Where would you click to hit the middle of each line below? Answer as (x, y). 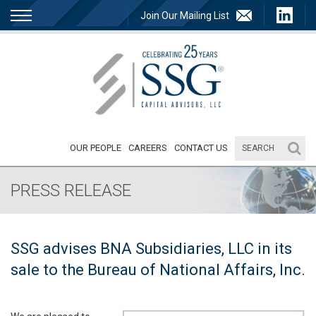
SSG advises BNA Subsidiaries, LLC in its (151, 248)
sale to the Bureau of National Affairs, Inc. (158, 269)
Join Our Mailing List (185, 15)
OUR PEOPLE (96, 147)
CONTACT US (201, 147)
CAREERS (148, 147)
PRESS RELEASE (71, 190)
